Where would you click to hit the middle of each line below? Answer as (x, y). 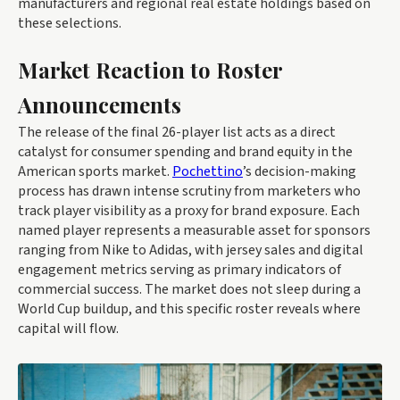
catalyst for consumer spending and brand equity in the (185, 152)
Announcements (100, 104)
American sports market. (95, 171)
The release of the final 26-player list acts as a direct (177, 132)
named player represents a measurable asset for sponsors (194, 230)
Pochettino (208, 171)
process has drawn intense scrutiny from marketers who (189, 191)
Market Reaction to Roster (150, 70)
